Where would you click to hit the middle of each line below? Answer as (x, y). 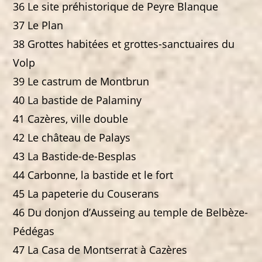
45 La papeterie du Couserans (86, 194)
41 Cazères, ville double (71, 119)
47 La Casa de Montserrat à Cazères (100, 250)
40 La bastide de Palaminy (77, 100)
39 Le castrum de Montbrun (81, 82)
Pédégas (34, 231)
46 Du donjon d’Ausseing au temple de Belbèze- (131, 213)
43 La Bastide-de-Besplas (75, 156)
